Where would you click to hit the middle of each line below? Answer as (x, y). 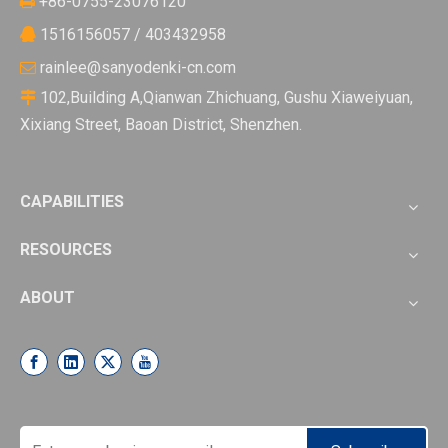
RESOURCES (66, 249)
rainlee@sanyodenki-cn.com (138, 67)
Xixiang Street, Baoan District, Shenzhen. (161, 124)
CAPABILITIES (72, 201)
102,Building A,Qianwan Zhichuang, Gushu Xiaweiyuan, (224, 97)
